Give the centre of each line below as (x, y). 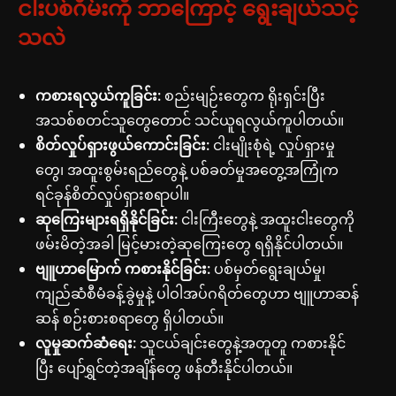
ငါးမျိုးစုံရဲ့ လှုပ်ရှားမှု (272, 145)
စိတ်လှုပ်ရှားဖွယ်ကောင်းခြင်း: (122, 145)
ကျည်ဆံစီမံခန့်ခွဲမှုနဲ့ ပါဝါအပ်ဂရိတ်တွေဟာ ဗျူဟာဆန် (197, 293)
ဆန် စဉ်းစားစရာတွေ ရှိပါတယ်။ (129, 318)
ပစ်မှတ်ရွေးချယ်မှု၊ (268, 269)
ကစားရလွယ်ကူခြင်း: (98, 95)
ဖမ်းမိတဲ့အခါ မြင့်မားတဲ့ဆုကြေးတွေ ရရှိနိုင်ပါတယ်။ (189, 244)
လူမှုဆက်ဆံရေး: (86, 343)
